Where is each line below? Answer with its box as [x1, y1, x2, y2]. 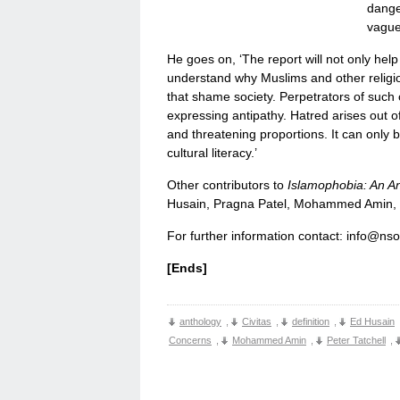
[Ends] [167, 261, 207, 275]
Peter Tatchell [327, 335, 386, 346]
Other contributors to [167, 178, 287, 192]
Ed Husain [350, 316, 395, 327]
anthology [179, 316, 221, 327]
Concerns [169, 335, 212, 346]
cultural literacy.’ [167, 146, 257, 160]
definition [292, 316, 329, 327]
